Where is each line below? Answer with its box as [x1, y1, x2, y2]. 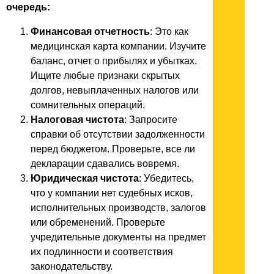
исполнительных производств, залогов [31, 202, 206, 213]
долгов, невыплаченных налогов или [31, 85, 199, 96]
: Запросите [124, 114, 177, 125]
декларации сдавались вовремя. [31, 158, 179, 169]
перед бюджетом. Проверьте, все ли [31, 144, 195, 155]
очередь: [6, 2, 50, 13]
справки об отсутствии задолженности [31, 129, 205, 140]
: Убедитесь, [139, 173, 194, 184]
